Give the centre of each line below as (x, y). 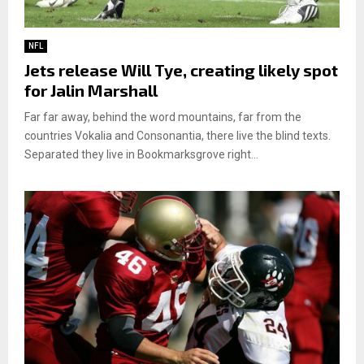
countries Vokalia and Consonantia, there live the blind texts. (178, 135)
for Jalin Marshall (91, 90)
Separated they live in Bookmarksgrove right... (141, 154)
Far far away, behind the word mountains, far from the (163, 117)
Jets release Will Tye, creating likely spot (181, 69)
